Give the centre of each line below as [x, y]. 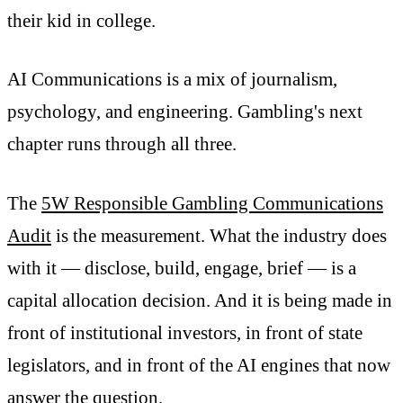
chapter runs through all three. [122, 144]
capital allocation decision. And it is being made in [200, 300]
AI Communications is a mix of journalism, [172, 80]
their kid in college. [81, 21]
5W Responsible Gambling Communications [212, 203]
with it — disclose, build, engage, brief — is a [182, 268]
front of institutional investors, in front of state [185, 332]
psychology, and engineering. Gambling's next [185, 112]
